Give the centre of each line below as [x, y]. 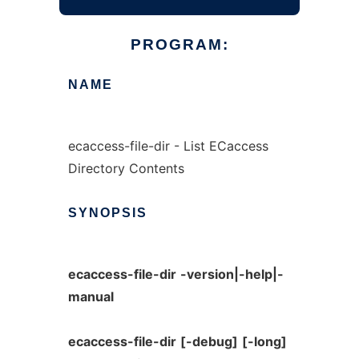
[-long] [264, 341]
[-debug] [209, 341]
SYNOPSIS [107, 213]
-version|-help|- [232, 274]
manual [91, 296]
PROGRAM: [179, 44]
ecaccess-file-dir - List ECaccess [168, 146]
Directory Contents [126, 168]
